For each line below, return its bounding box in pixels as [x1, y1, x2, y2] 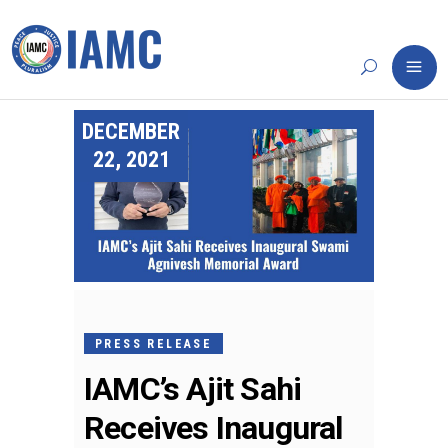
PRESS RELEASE [95, 336, 213, 351]
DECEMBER [82, 119, 180, 144]
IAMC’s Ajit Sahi [84, 369, 302, 408]
